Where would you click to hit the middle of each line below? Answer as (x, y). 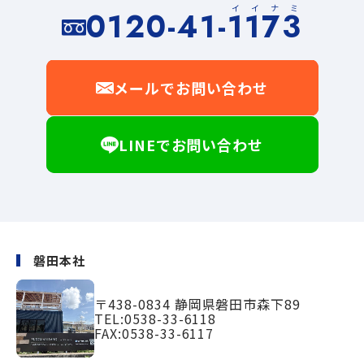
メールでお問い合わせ (191, 88)
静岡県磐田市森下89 (238, 304)
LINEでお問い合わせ (191, 145)
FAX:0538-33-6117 (154, 334)
